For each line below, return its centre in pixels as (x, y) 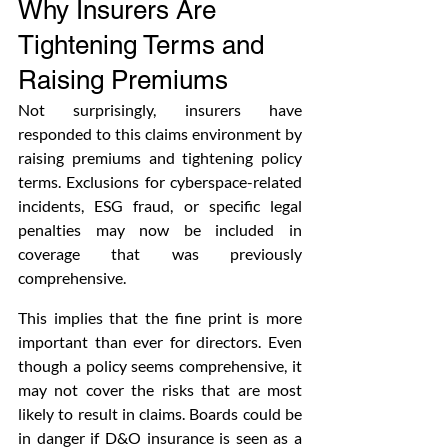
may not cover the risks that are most (160, 389)
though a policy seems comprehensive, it (160, 365)
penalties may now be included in (160, 229)
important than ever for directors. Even (160, 341)
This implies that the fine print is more (160, 317)
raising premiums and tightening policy (160, 157)
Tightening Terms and (144, 45)
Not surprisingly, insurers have (160, 109)
